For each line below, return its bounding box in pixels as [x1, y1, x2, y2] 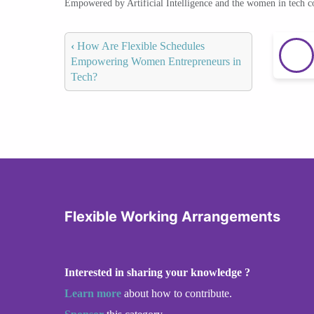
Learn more [64, 287, 121, 299]
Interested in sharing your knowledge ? [64, 266, 250, 278]
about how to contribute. [121, 287, 232, 299]
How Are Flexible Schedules [74, 39, 205, 52]
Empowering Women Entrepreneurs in [71, 55, 241, 67]
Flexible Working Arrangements [64, 207, 280, 225]
